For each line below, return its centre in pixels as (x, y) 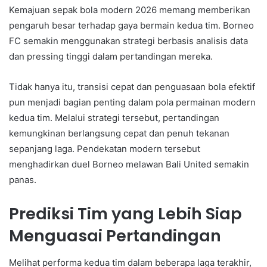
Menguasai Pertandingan (115, 236)
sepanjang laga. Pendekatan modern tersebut (105, 149)
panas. (23, 180)
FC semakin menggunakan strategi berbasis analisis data (128, 41)
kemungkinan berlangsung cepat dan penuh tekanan (119, 133)
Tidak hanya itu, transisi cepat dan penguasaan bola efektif (132, 87)
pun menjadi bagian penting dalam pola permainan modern (132, 103)
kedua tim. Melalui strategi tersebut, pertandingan (114, 118)
